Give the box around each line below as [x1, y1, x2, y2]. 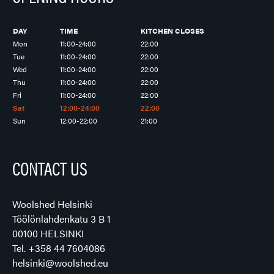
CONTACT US [12, 155, 87, 181]
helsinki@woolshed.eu [12, 256, 108, 270]
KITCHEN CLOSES [141, 25, 204, 36]
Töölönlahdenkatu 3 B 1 [12, 212, 111, 226]
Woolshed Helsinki [12, 197, 92, 211]
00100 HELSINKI [12, 226, 84, 240]
